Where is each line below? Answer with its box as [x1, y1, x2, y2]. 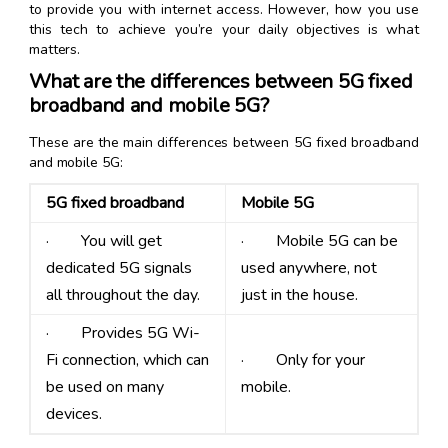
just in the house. [240, 284, 358, 307]
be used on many [45, 376, 164, 399]
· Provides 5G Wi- [45, 322, 200, 345]
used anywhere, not [240, 257, 377, 280]
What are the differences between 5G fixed [28, 68, 413, 96]
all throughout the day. [45, 284, 200, 307]
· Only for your [240, 349, 365, 372]
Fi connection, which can [45, 349, 209, 372]
